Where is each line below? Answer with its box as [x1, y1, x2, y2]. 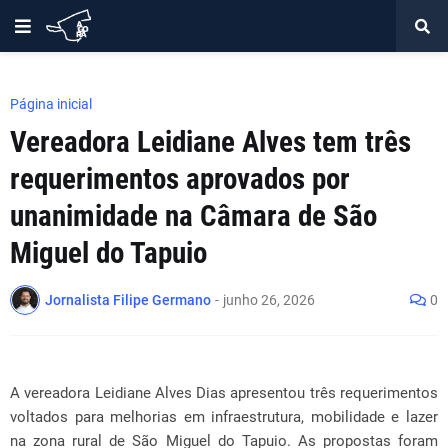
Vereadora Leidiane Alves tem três [10, 125, 411, 159]
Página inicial [10, 96, 92, 112]
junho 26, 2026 [223, 291, 315, 308]
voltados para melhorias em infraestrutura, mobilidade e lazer [10, 408, 438, 426]
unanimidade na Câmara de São [10, 199, 377, 233]
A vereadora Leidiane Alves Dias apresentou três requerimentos [10, 384, 438, 402]
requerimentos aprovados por [10, 162, 350, 196]
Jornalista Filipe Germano [45, 291, 211, 308]
